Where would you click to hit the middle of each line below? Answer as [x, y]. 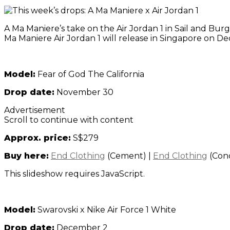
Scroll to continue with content [69, 120]
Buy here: [26, 156]
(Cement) [126, 156]
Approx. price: [37, 138]
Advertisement [35, 110]
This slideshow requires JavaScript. [74, 174]
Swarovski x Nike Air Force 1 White [106, 210]
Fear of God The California [90, 74]
